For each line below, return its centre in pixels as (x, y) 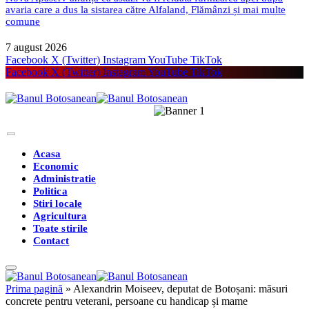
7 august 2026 (36, 47)
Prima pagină (34, 288)
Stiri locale (58, 203)
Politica (50, 191)
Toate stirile (60, 228)
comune (23, 21)
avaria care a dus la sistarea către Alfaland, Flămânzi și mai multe (146, 9)
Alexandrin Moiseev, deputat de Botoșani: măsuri (180, 288)
